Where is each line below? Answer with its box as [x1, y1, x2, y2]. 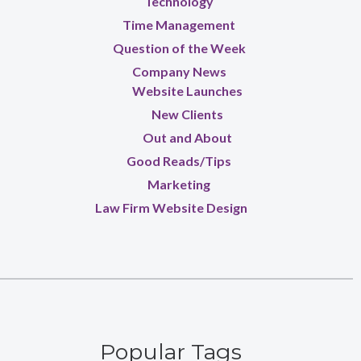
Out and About [142, 130, 232, 146]
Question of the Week [112, 40, 246, 56]
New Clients [151, 106, 223, 122]
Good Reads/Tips [127, 153, 232, 169]
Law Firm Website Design [94, 200, 247, 216]
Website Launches [131, 83, 243, 99]
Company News [131, 64, 226, 80]
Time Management [122, 17, 236, 33]
